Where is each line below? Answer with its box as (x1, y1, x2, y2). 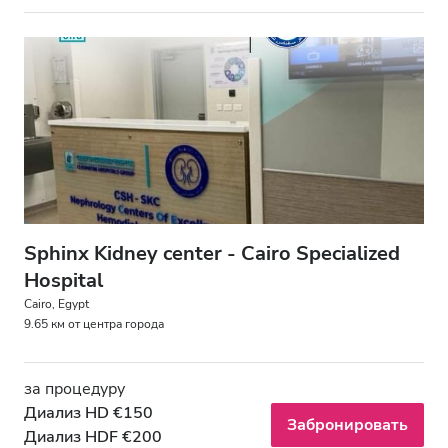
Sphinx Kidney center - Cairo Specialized (24, 240, 400, 268)
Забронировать (287, 414, 408, 437)
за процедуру (24, 378, 125, 401)
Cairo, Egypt (24, 296, 89, 313)
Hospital (24, 267, 103, 295)
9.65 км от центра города (24, 316, 164, 333)
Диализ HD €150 (24, 402, 153, 425)
